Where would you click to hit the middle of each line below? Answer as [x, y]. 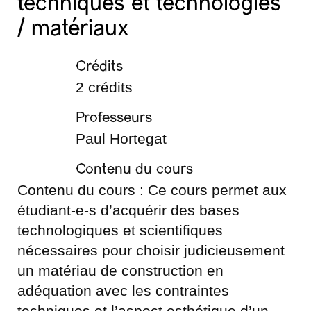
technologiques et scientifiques [120, 230]
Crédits [99, 67]
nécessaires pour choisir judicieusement [151, 250]
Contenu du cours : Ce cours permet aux [152, 190]
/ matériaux [73, 30]
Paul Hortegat [121, 138]
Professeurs [114, 118]
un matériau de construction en [120, 270]
